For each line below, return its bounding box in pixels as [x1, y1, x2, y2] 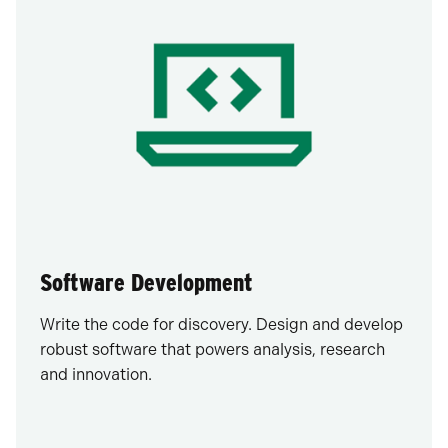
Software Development [40, 268, 253, 298]
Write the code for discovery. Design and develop [40, 315, 403, 335]
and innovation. [40, 365, 152, 385]
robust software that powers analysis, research [40, 340, 385, 360]
